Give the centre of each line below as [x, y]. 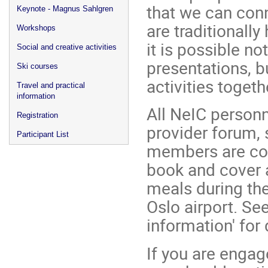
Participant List [43, 134]
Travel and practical [51, 85]
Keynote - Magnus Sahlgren [65, 9]
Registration [37, 115]
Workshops [36, 28]
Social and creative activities [67, 47]
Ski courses [37, 66]
